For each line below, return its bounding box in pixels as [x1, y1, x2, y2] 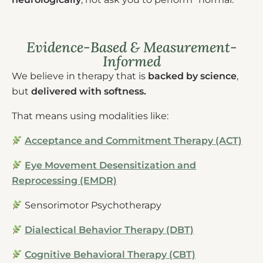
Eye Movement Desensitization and [25, 160, 197, 171]
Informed [102, 52, 161, 71]
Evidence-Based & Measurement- [26, 38, 237, 57]
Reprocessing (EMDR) [12, 175, 117, 187]
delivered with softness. [31, 86, 146, 97]
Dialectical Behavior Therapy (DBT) [25, 224, 194, 236]
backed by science [148, 70, 237, 82]
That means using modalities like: [12, 110, 168, 122]
